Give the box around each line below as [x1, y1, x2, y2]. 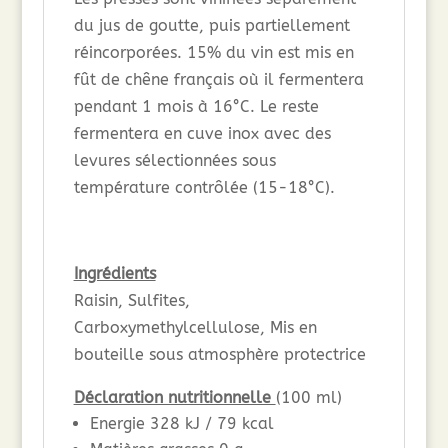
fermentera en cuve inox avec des [73, 124, 331, 144]
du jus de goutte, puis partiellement [73, 16, 350, 36]
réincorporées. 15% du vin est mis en [73, 43, 354, 63]
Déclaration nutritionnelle [73, 388, 276, 408]
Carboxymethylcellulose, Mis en [73, 318, 317, 338]
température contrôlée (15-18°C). [73, 178, 335, 198]
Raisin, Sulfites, [73, 291, 190, 311]
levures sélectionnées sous [73, 151, 276, 171]
